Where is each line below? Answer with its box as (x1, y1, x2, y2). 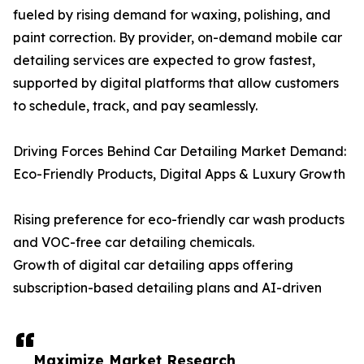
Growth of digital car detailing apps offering (13, 257, 293, 274)
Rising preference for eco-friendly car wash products (13, 211, 344, 228)
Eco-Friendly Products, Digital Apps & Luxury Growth (13, 166, 345, 183)
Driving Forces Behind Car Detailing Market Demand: (13, 143, 346, 160)
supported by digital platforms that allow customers (13, 75, 339, 92)
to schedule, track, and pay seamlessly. (13, 97, 258, 115)
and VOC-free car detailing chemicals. (13, 234, 254, 251)
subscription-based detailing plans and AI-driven (13, 279, 322, 297)
